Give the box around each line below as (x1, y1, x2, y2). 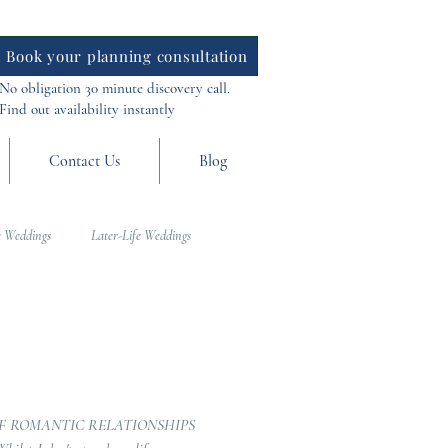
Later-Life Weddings (91, 226, 191, 244)
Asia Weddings (97, 306, 168, 324)
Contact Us (49, 151, 120, 171)
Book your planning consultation (6, 46, 248, 66)
